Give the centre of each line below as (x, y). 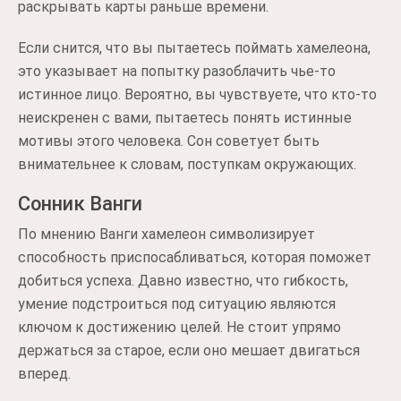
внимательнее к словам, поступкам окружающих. (187, 164)
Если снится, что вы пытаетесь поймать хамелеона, (194, 48)
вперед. (44, 374)
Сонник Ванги (80, 204)
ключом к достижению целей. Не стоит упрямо (179, 327)
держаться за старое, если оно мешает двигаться (189, 350)
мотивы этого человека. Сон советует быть (169, 141)
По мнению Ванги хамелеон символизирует (166, 234)
